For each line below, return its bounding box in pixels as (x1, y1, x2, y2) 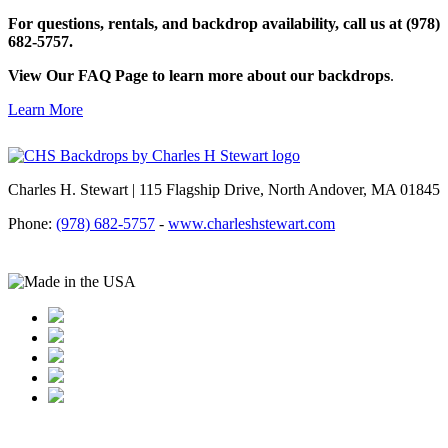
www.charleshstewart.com (168, 215, 335, 233)
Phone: (8, 215, 56, 233)
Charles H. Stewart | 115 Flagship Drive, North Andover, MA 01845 (8, 181, 440, 199)
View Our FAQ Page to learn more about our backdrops (8, 67, 390, 85)
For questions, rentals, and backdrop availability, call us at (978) (8, 15, 440, 33)
